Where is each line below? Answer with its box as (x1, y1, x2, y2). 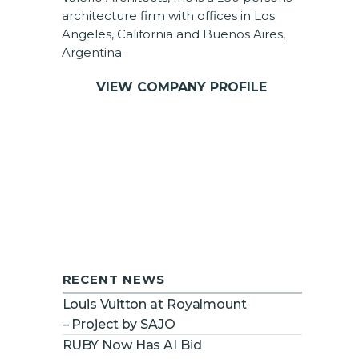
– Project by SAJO (62, 316, 175, 332)
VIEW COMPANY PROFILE (95, 79, 267, 95)
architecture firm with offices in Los (61, 7, 275, 23)
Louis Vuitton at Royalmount (62, 296, 247, 312)
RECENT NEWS (62, 271, 165, 287)
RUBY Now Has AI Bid (62, 337, 202, 353)
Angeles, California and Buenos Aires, (61, 26, 285, 42)
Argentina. (61, 44, 124, 60)
